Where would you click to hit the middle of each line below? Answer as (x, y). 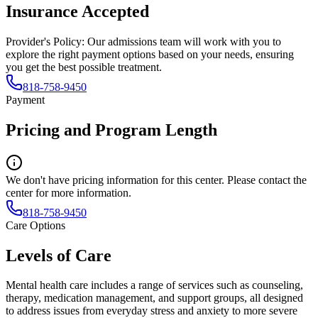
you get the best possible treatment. (84, 67)
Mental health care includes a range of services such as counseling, (154, 285)
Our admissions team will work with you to (184, 41)
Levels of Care (59, 255)
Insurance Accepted (77, 11)
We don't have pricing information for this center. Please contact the (156, 180)
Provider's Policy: (45, 41)
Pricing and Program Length (111, 130)
